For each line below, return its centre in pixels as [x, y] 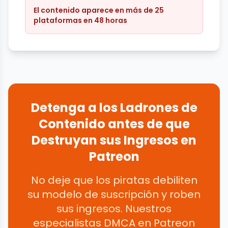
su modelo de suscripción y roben [114, 195]
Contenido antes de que [114, 124]
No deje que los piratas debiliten [114, 180]
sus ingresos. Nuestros [114, 209]
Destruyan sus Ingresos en [114, 140]
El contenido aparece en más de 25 [99, 10]
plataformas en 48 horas [80, 21]
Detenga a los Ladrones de [114, 108]
